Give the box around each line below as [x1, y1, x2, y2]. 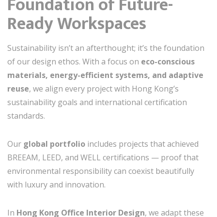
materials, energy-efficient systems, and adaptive [7, 70, 203, 80]
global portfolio [23, 139, 85, 149]
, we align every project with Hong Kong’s [29, 83, 179, 94]
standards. [7, 110, 45, 121]
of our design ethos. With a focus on [7, 56, 141, 67]
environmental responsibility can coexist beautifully [7, 166, 194, 176]
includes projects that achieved [85, 139, 199, 149]
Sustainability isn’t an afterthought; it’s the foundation [7, 43, 204, 53]
